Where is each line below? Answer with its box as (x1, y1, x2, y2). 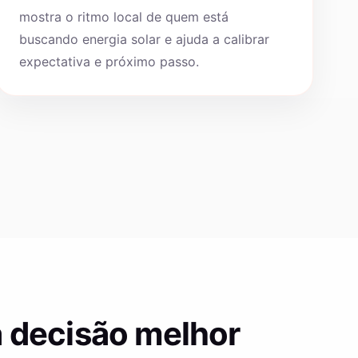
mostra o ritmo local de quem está (18, 9, 229, 25)
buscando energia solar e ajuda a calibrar (18, 31, 269, 47)
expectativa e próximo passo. (18, 54, 199, 70)
